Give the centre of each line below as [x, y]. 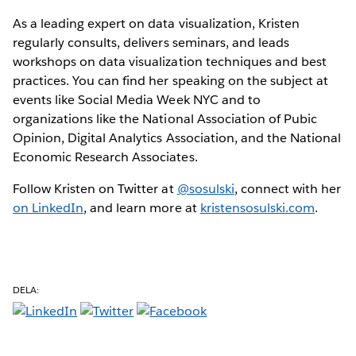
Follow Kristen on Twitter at [95, 188]
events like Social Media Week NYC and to [137, 99]
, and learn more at [142, 207]
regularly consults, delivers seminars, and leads [151, 42]
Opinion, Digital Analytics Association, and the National [177, 137]
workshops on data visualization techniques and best [170, 61]
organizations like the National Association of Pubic [165, 118]
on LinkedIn [48, 207]
